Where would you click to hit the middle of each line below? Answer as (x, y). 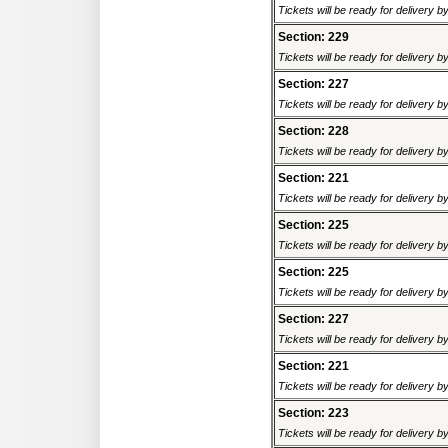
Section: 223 (313, 413)
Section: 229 (313, 37)
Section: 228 (313, 131)
